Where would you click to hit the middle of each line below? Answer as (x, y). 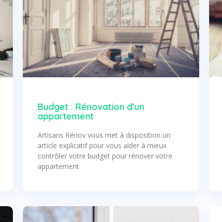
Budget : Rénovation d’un (91, 107)
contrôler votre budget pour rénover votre (105, 156)
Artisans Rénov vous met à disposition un (104, 135)
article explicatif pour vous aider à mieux (102, 145)
